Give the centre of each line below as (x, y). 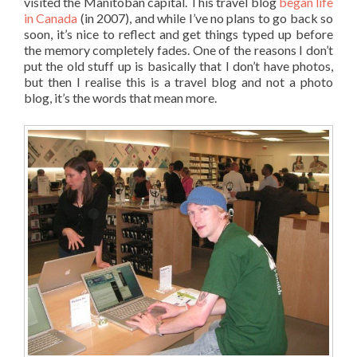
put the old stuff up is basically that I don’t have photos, (178, 66)
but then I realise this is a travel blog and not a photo (178, 82)
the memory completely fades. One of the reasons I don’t (178, 50)
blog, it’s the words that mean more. (120, 98)
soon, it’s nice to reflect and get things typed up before (178, 34)
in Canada (51, 18)
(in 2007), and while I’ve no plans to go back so (206, 18)
